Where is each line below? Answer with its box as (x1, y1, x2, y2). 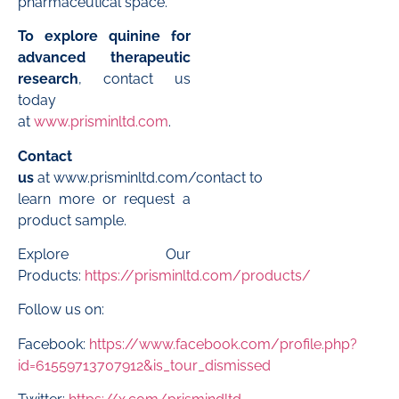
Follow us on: (18, 301, 104, 319)
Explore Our (18, 246, 191, 264)
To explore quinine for (18, 28, 191, 45)
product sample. (18, 211, 126, 229)
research (18, 70, 78, 88)
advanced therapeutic (18, 49, 191, 67)
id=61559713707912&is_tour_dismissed (18, 356, 271, 374)
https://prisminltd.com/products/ (85, 267, 311, 285)
